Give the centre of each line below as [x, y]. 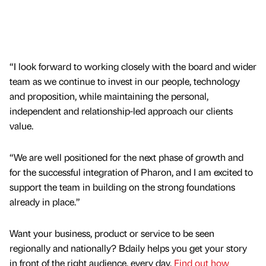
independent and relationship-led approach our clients [121, 111]
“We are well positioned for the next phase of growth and [126, 157]
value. [21, 126]
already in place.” [45, 202]
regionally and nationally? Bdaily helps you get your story [128, 248]
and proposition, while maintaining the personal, [109, 96]
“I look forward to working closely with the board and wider [133, 66]
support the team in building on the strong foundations [122, 187]
